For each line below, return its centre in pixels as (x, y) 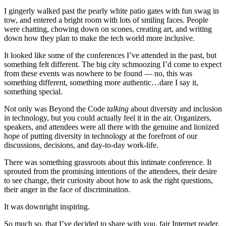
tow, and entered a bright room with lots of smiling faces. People (106, 20)
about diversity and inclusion (175, 108)
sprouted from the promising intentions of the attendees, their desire (110, 171)
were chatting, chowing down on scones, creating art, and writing (108, 29)
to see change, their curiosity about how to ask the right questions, (108, 180)
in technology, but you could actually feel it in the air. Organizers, (108, 118)
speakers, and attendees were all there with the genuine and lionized (111, 127)
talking (118, 108)
